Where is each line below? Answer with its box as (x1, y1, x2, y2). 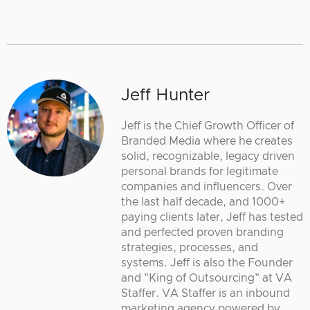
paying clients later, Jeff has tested (121, 212, 303, 224)
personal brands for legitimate (121, 166, 278, 178)
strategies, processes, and (121, 242, 258, 254)
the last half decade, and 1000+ (121, 197, 285, 208)
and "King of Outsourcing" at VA (121, 273, 292, 284)
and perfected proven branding (121, 227, 284, 239)
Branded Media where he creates (121, 136, 293, 147)
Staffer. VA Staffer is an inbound (121, 288, 290, 300)
